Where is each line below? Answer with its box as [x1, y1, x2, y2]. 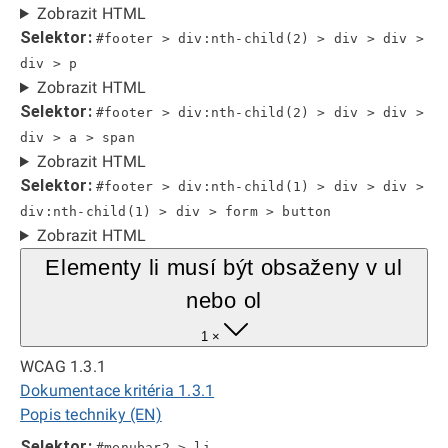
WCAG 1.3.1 [20, 357, 106, 376]
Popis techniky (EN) [20, 405, 162, 424]
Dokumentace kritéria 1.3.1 [20, 381, 215, 400]
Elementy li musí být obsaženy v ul [45, 255, 403, 280]
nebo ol [186, 288, 262, 313]
